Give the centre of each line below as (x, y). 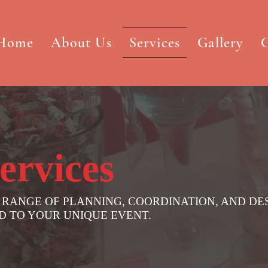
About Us (81, 43)
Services (155, 43)
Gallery (220, 43)
